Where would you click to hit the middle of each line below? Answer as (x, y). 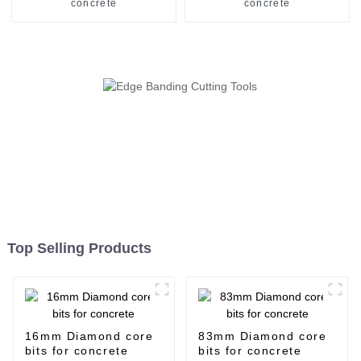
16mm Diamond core (89, 336)
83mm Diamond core (262, 336)
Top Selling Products (79, 249)
